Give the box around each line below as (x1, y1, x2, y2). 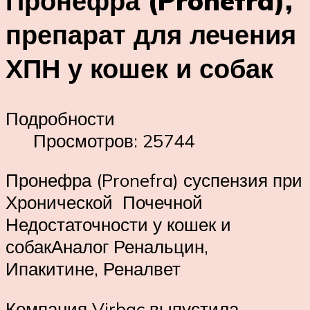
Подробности (6, 107, 115, 129)
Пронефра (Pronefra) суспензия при (6, 169, 302, 192)
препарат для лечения (6, 17, 296, 51)
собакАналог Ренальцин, (6, 235, 208, 258)
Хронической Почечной (6, 191, 203, 214)
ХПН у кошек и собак (6, 51, 273, 85)
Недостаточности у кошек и (6, 213, 231, 236)
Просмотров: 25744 (33, 129, 194, 152)
